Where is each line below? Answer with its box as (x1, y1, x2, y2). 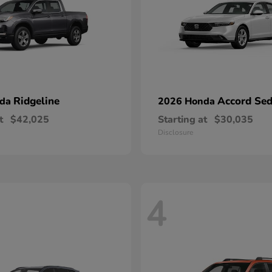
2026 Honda (158, 95, 217, 108)
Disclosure (158, 127, 193, 137)
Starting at (158, 113, 207, 126)
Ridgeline (13, 94, 59, 108)
